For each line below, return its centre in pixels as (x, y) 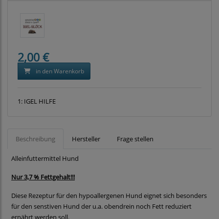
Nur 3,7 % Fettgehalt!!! (43, 177)
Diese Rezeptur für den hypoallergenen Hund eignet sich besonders (109, 196)
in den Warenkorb (59, 71)
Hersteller (86, 139)
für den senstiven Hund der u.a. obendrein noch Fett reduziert (101, 207)
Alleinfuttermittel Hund (45, 159)
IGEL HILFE (40, 101)
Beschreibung (35, 139)
